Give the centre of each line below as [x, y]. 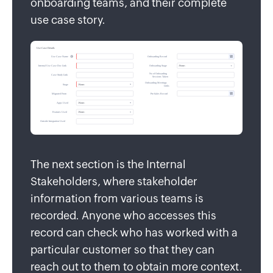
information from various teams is [117, 199]
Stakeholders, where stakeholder [114, 182]
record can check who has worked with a [134, 233]
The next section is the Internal [108, 165]
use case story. [68, 19]
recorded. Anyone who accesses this [123, 216]
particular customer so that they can [122, 250]
